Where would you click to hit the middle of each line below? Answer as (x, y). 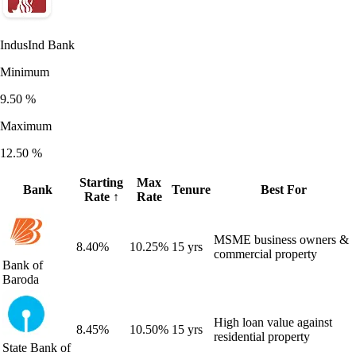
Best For (284, 189)
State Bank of (37, 347)
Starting (101, 182)
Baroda (21, 279)
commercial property (265, 253)
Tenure (191, 189)
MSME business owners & (281, 239)
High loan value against (273, 322)
